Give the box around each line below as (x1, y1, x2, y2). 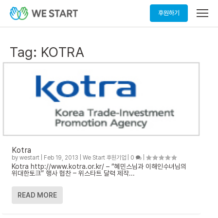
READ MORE (18, 191, 57, 200)
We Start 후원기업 (83, 154, 126, 162)
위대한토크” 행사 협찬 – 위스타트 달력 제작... (12, 169, 135, 178)
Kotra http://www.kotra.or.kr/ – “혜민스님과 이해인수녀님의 (12, 163, 186, 171)
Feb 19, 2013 (44, 154, 78, 162)
